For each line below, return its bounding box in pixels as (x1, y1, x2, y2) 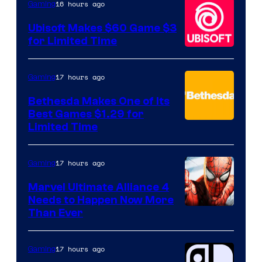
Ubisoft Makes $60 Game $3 (28, 21, 177, 35)
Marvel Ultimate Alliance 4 (28, 180, 169, 194)
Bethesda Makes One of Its (28, 94, 170, 108)
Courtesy (184, 205, 230, 222)
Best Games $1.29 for (28, 107, 144, 120)
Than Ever (28, 206, 83, 219)
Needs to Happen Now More (28, 193, 174, 206)
